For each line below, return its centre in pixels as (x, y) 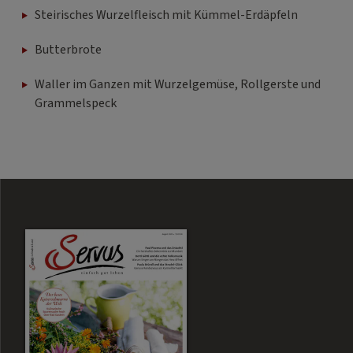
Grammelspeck (76, 104)
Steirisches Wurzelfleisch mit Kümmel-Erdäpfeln (166, 15)
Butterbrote (68, 50)
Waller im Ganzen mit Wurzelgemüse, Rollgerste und (178, 85)
